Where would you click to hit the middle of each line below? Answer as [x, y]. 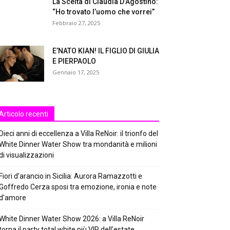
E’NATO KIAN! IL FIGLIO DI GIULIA [106, 51]
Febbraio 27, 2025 [76, 23]
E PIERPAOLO [74, 61]
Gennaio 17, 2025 [76, 72]
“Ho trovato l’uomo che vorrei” [103, 12]
